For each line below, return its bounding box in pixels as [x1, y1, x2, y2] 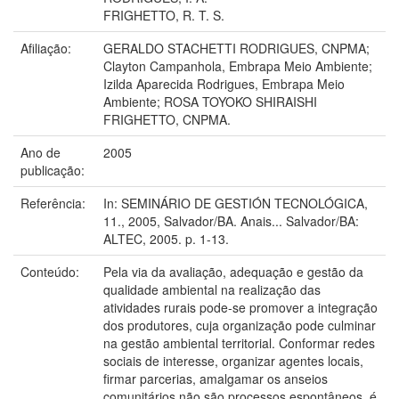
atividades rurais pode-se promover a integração [103, 297, 378, 316]
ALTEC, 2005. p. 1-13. [103, 229, 229, 248]
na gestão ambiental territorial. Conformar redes [103, 333, 375, 352]
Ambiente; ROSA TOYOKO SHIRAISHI [103, 92, 317, 110]
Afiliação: [20, 38, 75, 57]
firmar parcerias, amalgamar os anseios [103, 369, 328, 387]
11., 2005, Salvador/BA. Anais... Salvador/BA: [103, 211, 359, 230]
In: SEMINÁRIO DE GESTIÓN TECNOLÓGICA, [103, 193, 368, 212]
